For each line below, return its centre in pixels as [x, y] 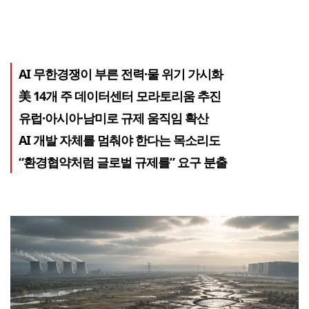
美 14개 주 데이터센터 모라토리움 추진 [120, 96]
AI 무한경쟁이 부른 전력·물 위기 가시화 [121, 73]
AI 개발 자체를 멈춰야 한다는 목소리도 [119, 140]
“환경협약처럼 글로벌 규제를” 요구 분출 [123, 162]
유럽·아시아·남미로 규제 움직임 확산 [113, 118]
